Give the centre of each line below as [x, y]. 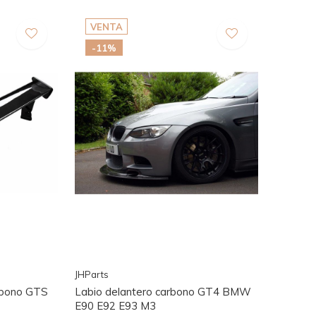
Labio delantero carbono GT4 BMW [163, 291]
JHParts [91, 274]
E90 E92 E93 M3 [115, 305]
